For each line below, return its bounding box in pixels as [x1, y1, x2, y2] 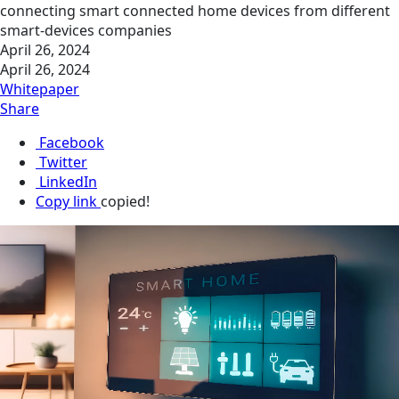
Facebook [39, 133, 104, 153]
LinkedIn [39, 172, 97, 192]
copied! [101, 191, 150, 212]
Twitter [39, 152, 87, 173]
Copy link [36, 191, 97, 212]
